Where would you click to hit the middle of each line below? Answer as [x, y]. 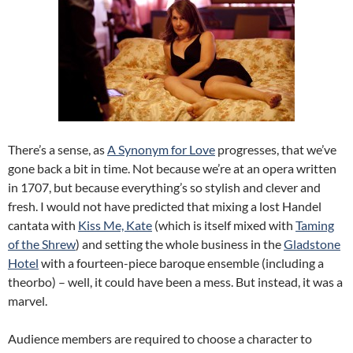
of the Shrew [42, 244]
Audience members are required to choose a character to [160, 338]
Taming [315, 225]
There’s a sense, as [58, 149]
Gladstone [312, 244]
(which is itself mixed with [224, 225]
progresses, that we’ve [276, 149]
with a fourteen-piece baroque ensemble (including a [181, 263]
